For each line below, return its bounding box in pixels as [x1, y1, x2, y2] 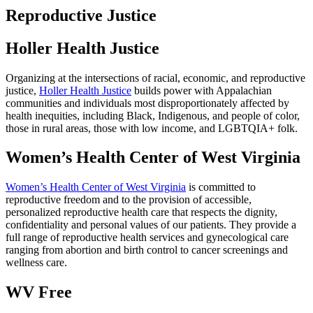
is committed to [186, 181, 256, 194]
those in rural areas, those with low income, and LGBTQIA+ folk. [6, 122, 298, 134]
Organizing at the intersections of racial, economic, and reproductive [6, 71, 305, 84]
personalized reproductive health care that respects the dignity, [6, 206, 277, 219]
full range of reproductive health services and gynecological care [6, 231, 289, 244]
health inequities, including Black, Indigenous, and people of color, [6, 109, 300, 122]
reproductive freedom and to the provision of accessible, [6, 194, 252, 206]
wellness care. [6, 256, 67, 269]
